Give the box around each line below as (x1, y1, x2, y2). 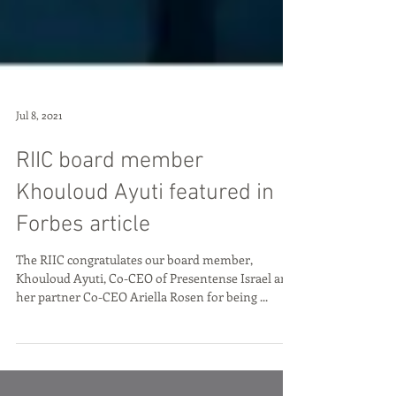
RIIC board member (16, 211, 203, 239)
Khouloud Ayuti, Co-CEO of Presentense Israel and (16, 333, 295, 350)
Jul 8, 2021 (16, 171, 62, 186)
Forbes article (16, 275, 150, 302)
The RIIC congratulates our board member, (16, 315, 253, 331)
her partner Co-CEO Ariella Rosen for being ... (130, 352, 268, 369)
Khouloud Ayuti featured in (16, 243, 274, 270)
